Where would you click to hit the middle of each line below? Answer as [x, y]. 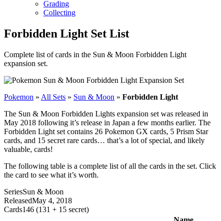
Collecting [59, 12]
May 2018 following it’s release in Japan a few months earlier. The [107, 122]
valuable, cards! [28, 149]
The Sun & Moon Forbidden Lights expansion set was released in [106, 113]
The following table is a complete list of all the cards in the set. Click [110, 166]
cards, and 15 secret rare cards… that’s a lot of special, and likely [104, 140]
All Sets [53, 97]
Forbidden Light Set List [67, 33]
